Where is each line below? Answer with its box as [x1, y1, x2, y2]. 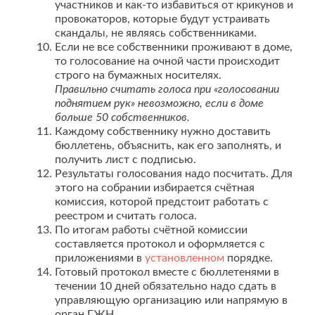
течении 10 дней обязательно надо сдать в [55, 281, 276, 292]
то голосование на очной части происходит [55, 56, 280, 67]
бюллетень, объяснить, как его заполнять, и [55, 140, 281, 151]
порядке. [224, 252, 273, 264]
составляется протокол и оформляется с [55, 238, 265, 250]
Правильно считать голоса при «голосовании [55, 84, 279, 95]
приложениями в [55, 252, 145, 264]
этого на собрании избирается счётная [55, 182, 255, 193]
